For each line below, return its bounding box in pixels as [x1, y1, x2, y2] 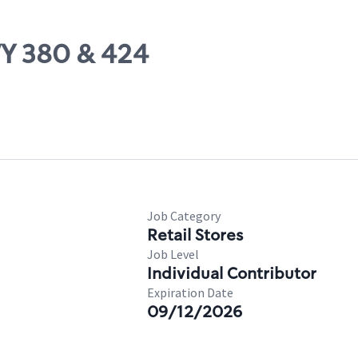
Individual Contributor [147, 263, 316, 284]
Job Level [147, 246, 199, 262]
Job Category [147, 208, 221, 224]
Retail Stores [147, 225, 243, 245]
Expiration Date [147, 284, 233, 300]
